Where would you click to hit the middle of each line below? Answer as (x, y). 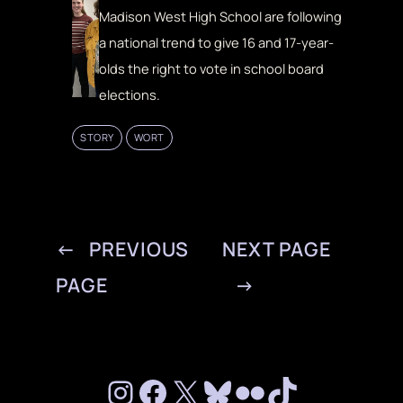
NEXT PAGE (277, 249)
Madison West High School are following (221, 16)
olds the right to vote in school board (212, 68)
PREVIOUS (139, 249)
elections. (131, 94)
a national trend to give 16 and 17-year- (217, 42)
